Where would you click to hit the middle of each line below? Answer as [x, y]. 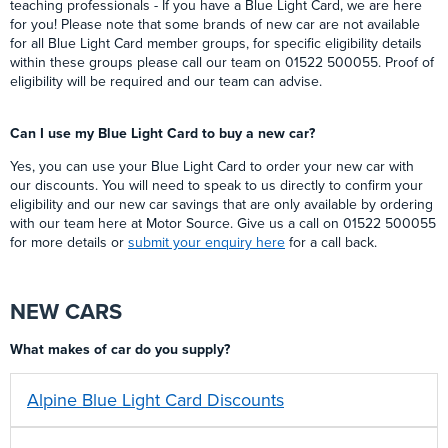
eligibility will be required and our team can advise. [166, 82]
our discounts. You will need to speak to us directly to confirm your [216, 186]
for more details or [69, 243]
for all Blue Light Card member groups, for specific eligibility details [216, 44]
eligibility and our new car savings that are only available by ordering [221, 205]
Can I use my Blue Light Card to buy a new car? [162, 134]
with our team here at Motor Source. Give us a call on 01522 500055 [223, 224]
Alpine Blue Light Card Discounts [155, 400]
